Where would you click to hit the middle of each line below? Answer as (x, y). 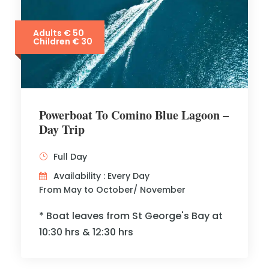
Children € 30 (63, 41)
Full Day (70, 157)
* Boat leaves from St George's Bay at (131, 216)
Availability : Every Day (101, 176)
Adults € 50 (59, 33)
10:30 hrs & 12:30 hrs (86, 232)
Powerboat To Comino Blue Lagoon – (134, 115)
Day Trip (62, 129)
